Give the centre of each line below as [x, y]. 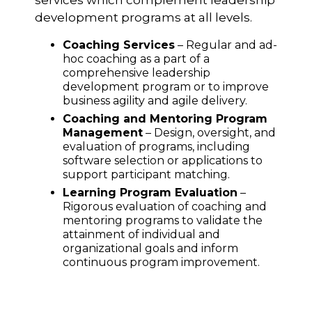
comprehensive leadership [136, 72]
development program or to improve [165, 86]
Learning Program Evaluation [150, 192]
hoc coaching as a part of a [136, 58]
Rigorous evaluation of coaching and [164, 206]
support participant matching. [146, 174]
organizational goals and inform [150, 248]
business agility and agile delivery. [155, 100]
